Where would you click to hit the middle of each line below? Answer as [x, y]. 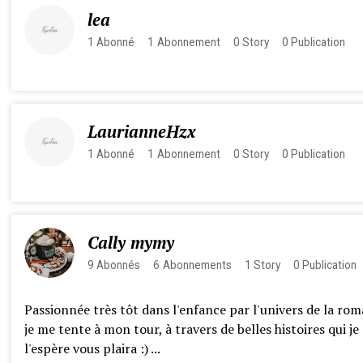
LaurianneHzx [141, 131]
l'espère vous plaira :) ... [92, 349]
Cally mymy [130, 243]
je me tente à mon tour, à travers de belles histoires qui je [191, 329]
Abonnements [197, 265]
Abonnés [119, 265]
